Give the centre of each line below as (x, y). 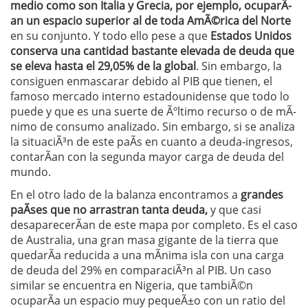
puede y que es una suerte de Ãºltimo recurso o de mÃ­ (153, 112)
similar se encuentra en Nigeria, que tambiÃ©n (132, 286)
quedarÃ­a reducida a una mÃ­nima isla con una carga (147, 255)
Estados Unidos (251, 36)
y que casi (234, 210)
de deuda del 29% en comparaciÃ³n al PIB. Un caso (141, 271)
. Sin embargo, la (239, 66)
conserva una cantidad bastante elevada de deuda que (152, 51)
